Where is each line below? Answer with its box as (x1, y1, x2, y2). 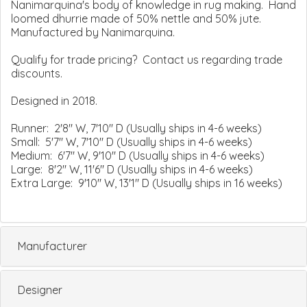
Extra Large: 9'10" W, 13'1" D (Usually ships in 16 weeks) (11, 175, 282, 190)
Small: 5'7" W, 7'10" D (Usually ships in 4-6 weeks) (11, 134, 252, 149)
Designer (18, 282, 62, 297)
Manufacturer (18, 238, 87, 253)
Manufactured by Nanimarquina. (11, 25, 175, 39)
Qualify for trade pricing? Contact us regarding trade (11, 52, 282, 66)
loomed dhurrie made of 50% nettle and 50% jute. (11, 11, 264, 25)
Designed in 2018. (11, 93, 97, 108)
